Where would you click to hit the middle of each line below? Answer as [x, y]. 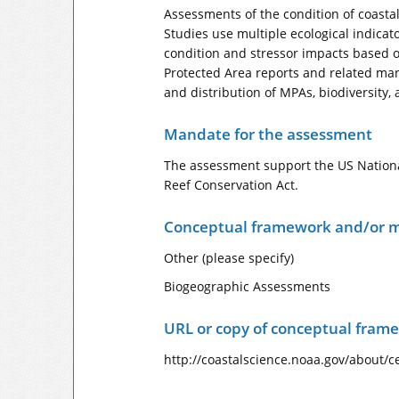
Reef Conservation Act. [231, 185]
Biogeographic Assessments [247, 286]
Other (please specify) [229, 258]
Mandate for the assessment [268, 134]
